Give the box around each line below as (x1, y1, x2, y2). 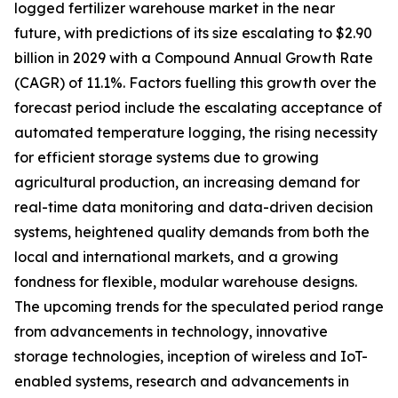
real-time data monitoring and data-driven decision (14, 198, 373, 217)
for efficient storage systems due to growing (14, 148, 319, 167)
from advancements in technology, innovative (14, 322, 328, 341)
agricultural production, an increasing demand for (14, 173, 360, 192)
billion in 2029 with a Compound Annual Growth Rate (14, 49, 373, 68)
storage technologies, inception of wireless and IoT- (14, 347, 368, 366)
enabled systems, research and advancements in (14, 372, 349, 391)
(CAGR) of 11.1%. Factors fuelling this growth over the (14, 74, 377, 92)
